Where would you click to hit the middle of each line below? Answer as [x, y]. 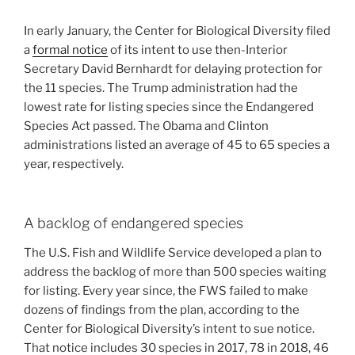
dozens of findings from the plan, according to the [162, 310]
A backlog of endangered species [134, 223]
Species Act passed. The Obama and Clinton [146, 126]
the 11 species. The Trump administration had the [161, 88]
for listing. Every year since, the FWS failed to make [166, 291]
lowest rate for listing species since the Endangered [169, 107]
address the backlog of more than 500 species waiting [175, 272]
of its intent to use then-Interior [198, 50]
